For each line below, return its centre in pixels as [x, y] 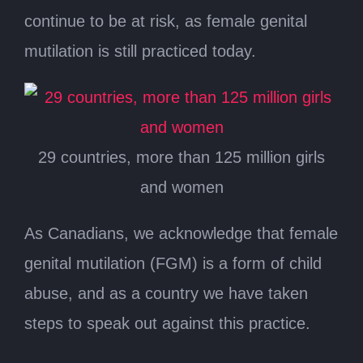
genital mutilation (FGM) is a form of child [173, 263]
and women [181, 187]
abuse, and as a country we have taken [166, 293]
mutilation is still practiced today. [140, 51]
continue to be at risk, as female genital [166, 21]
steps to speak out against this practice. [167, 323]
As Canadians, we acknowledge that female [181, 233]
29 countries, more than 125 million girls [181, 157]
